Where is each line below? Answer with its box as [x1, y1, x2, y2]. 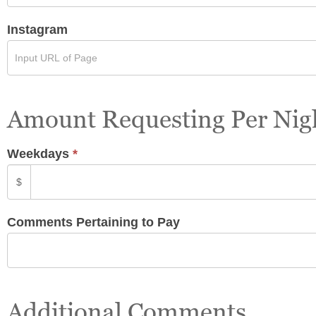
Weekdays [7, 146, 73, 161]
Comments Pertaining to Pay [7, 214, 180, 229]
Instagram [7, 22, 68, 37]
